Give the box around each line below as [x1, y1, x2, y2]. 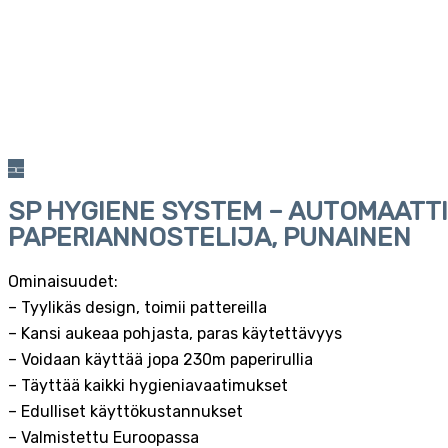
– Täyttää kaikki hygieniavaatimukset [8, 375, 288, 395]
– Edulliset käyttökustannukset [8, 401, 243, 421]
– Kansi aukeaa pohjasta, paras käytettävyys [8, 323, 342, 343]
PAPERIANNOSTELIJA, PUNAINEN [8, 222, 411, 254]
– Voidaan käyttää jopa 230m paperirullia [8, 349, 313, 369]
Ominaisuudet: [8, 271, 118, 291]
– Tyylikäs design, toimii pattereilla [8, 297, 267, 317]
